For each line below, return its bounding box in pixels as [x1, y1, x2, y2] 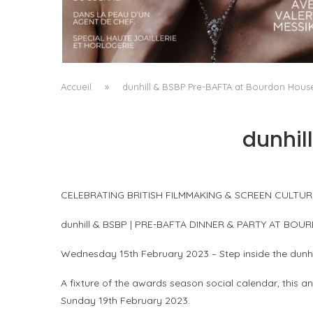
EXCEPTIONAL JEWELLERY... [125, 19, 269, 36]
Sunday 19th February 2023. [61, 294, 190, 307]
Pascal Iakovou [170, 39, 237, 51]
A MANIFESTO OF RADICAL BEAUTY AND [92, 5, 303, 22]
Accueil [61, 81, 92, 93]
